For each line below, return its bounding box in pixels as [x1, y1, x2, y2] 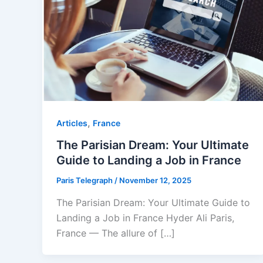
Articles [56, 117, 87, 128]
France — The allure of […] [56, 227, 175, 239]
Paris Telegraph [56, 176, 114, 186]
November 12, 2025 [119, 176, 191, 186]
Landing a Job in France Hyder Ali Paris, [56, 212, 234, 224]
